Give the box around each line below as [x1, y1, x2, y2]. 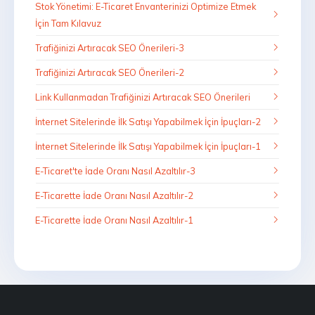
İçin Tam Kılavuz [35, 18, 101, 29]
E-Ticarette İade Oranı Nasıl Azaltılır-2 [35, 190, 193, 201]
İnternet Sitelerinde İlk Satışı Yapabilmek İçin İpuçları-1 [35, 141, 261, 152]
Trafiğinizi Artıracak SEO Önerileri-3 [35, 42, 184, 53]
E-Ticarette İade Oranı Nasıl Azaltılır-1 [35, 214, 193, 226]
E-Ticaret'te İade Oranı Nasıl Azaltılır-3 [35, 165, 195, 176]
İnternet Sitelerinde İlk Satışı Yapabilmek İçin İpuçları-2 [35, 116, 261, 127]
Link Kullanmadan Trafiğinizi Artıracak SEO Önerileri [35, 91, 250, 103]
